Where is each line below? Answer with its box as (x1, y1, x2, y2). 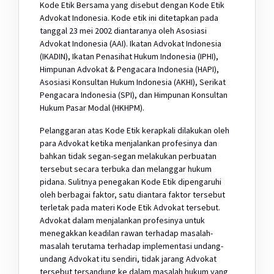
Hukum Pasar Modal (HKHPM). (40, 102, 144, 113)
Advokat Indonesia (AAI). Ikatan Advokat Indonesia (40, 37, 221, 49)
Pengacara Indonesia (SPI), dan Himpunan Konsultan (40, 89, 228, 100)
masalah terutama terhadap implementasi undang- (40, 240, 223, 251)
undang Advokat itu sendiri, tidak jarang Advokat (40, 253, 217, 264)
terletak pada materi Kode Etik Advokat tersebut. (40, 201, 220, 213)
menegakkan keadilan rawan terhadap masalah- (40, 227, 213, 239)
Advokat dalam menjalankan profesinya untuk (40, 214, 205, 226)
